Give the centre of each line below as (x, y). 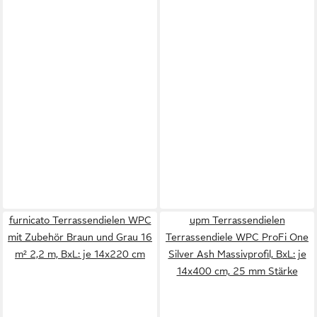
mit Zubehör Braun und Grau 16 (80, 237)
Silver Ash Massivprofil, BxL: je (237, 254)
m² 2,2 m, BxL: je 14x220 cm (80, 254)
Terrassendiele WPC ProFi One (237, 237)
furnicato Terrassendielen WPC (80, 220)
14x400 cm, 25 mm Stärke (237, 271)
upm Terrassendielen (237, 220)
